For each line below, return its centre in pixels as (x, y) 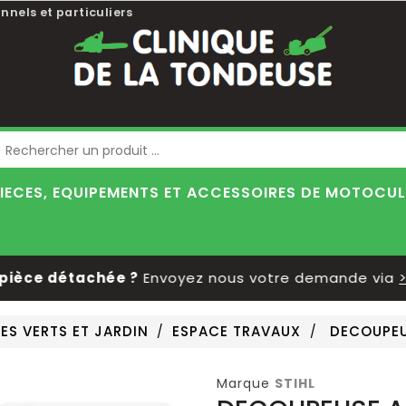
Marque (243, 383)
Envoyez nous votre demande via (244, 278)
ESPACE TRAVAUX (237, 331)
